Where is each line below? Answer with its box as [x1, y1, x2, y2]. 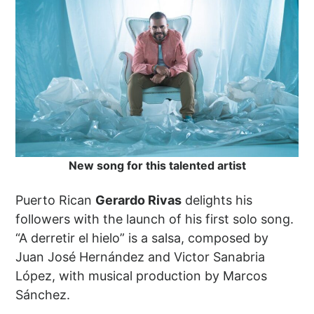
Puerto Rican [15, 193, 96, 207]
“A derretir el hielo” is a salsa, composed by [15, 231, 269, 245]
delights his [182, 193, 253, 207]
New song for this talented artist [68, 158, 246, 172]
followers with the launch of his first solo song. [15, 212, 294, 226]
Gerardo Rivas [95, 193, 182, 207]
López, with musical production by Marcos [15, 268, 268, 283]
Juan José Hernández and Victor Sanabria [15, 250, 266, 264]
